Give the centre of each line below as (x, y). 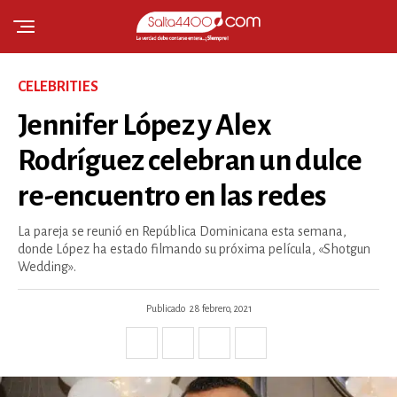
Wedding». (47, 267)
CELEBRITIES (58, 87)
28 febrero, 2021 (220, 308)
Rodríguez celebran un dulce (190, 160)
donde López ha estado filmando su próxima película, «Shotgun (194, 249)
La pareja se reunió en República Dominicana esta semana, (182, 231)
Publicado (165, 308)
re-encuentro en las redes (172, 196)
